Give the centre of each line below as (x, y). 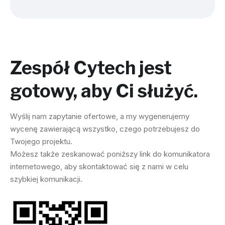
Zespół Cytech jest (91, 68)
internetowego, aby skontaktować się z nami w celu (99, 167)
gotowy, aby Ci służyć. (104, 91)
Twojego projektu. (41, 142)
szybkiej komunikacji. (46, 179)
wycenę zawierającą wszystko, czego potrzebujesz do (105, 129)
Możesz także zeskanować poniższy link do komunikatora (110, 154)
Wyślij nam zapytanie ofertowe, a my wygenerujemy (100, 117)
